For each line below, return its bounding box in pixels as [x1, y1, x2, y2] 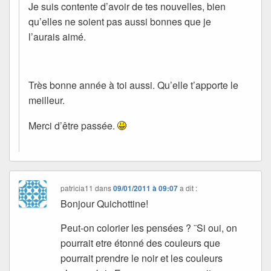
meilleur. [28, 93, 65, 108]
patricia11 [60, 182, 94, 193]
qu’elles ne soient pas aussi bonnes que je [28, 15, 211, 29]
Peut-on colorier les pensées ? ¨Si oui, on [60, 220, 238, 235]
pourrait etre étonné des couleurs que [60, 235, 221, 250]
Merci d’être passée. [28, 119, 117, 133]
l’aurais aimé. [28, 30, 86, 44]
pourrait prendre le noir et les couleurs [60, 250, 223, 265]
